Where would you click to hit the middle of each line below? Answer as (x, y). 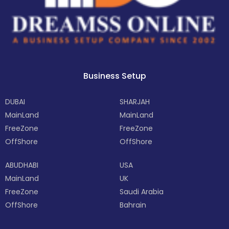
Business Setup (114, 76)
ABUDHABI (22, 165)
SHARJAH (135, 102)
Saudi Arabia (142, 192)
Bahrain (133, 205)
